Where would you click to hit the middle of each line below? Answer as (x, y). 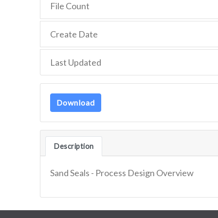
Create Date (74, 34)
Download (76, 102)
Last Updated (76, 62)
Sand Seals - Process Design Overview (122, 173)
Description (74, 146)
